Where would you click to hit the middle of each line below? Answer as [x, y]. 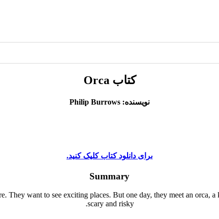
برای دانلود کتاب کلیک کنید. [109, 156]
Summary [109, 176]
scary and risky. [110, 204]
